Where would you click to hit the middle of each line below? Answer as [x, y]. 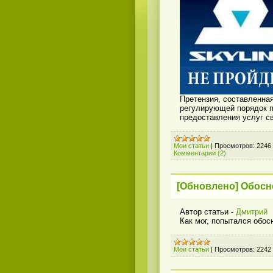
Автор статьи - [208, 211]
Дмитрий [252, 211]
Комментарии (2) [200, 153]
